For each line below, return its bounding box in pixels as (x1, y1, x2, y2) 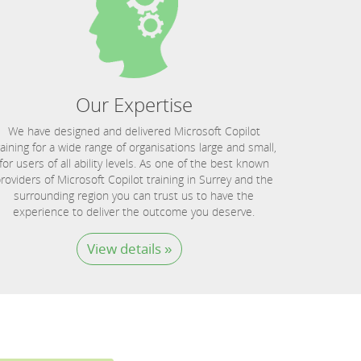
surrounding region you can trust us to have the (14, 188, 254, 203)
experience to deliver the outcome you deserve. (13, 204, 255, 219)
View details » (86, 239, 172, 258)
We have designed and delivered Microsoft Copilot (7, 123, 260, 139)
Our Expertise (75, 91, 193, 118)
